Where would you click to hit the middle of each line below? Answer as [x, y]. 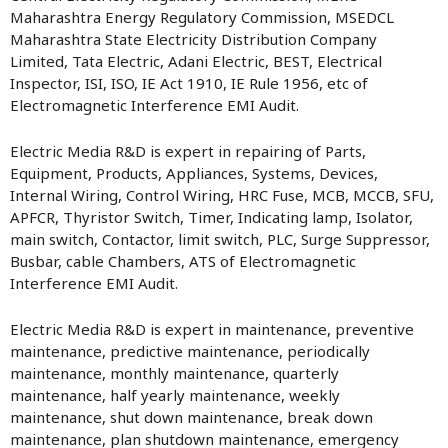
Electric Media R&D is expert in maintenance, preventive [212, 329]
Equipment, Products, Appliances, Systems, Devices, [194, 173]
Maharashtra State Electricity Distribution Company [193, 39]
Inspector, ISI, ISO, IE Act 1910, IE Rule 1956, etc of [189, 83]
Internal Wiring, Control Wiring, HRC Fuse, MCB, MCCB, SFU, [222, 195]
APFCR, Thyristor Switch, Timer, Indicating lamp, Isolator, [211, 217]
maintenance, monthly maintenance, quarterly [174, 373]
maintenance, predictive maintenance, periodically [190, 351]
